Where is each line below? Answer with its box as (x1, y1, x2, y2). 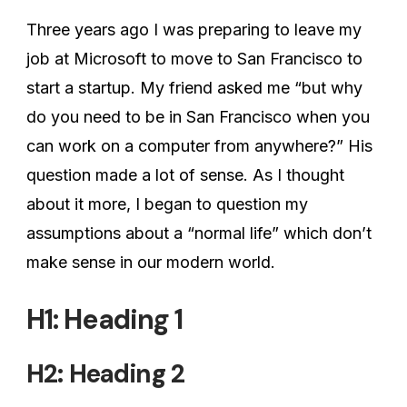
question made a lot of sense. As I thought (26, 164, 344, 184)
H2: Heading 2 (26, 356, 185, 391)
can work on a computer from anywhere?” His (26, 135, 372, 155)
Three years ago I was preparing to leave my (26, 19, 362, 39)
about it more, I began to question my (26, 194, 308, 213)
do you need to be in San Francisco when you (26, 106, 370, 126)
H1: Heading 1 (26, 301, 184, 337)
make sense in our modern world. (26, 252, 275, 272)
